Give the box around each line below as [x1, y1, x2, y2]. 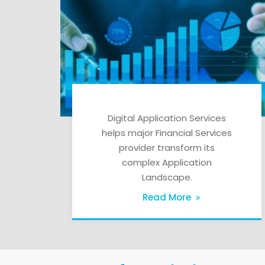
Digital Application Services [108, 111, 226, 124]
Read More [143, 190, 191, 203]
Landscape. [141, 170, 192, 183]
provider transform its [119, 141, 215, 154]
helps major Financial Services [102, 126, 232, 139]
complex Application [122, 156, 212, 169]
